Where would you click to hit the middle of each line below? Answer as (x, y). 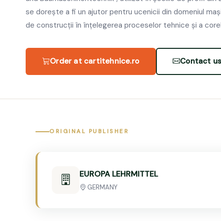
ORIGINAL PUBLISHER (89, 132)
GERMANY (101, 187)
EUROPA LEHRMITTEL (118, 174)
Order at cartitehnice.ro (95, 61)
